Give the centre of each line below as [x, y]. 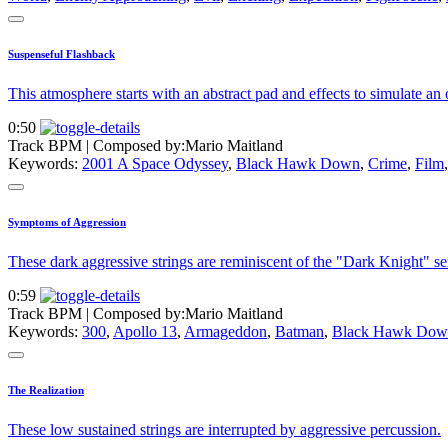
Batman [299, 332]
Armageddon [225, 332]
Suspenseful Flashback [61, 54]
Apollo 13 [145, 332]
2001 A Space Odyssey [155, 164]
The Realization [46, 390]
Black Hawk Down [298, 164]
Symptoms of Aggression [67, 222]
